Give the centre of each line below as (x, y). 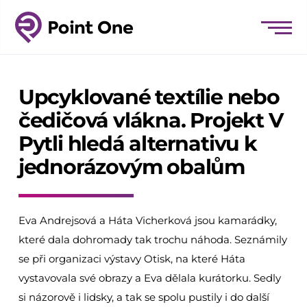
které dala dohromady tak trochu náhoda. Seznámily (152, 240)
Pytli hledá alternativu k (137, 144)
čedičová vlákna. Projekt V (150, 120)
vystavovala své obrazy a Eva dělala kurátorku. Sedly (149, 278)
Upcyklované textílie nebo (149, 97)
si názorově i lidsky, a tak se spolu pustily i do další (144, 297)
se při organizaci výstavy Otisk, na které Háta (132, 259)
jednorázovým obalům (132, 167)
